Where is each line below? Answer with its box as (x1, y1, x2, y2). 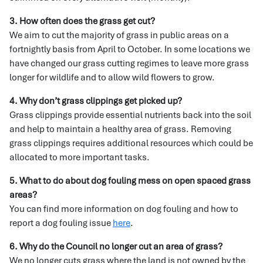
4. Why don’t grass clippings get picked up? (9, 95, 182, 107)
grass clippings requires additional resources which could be (9, 137, 253, 149)
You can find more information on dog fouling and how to (9, 203, 238, 215)
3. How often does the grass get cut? (9, 15, 155, 27)
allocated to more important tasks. (9, 151, 150, 163)
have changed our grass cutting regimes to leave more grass (9, 58, 249, 69)
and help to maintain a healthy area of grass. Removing (9, 123, 231, 135)
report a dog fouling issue (9, 217, 113, 229)
